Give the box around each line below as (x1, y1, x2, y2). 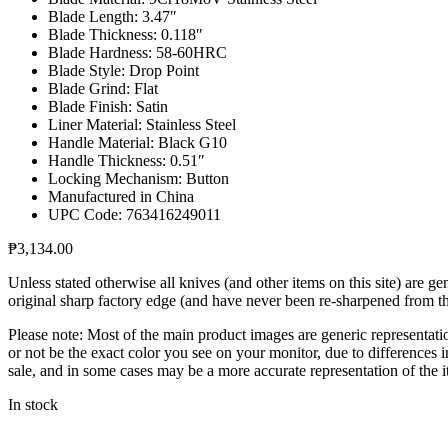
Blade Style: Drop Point (48, 61, 199, 79)
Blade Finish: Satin (48, 97, 168, 115)
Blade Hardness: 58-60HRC (48, 43, 227, 61)
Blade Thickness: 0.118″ (48, 25, 203, 43)
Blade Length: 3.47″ (48, 7, 177, 25)
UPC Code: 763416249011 (48, 205, 221, 223)
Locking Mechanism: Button (48, 169, 229, 187)
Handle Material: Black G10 (48, 133, 227, 151)
